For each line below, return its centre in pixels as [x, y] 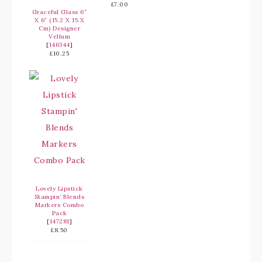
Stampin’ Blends [59, 197]
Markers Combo [59, 205]
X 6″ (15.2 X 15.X [59, 20]
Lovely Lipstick [59, 189]
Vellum [59, 37]
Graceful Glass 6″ [59, 12]
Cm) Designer [59, 28]
